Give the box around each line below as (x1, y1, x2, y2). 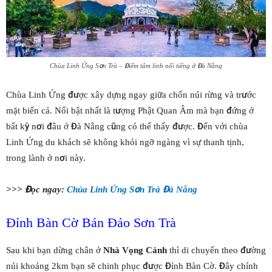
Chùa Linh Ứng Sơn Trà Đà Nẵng (67, 183, 197, 195)
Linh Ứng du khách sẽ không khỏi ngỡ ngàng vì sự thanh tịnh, (6, 136, 244, 148)
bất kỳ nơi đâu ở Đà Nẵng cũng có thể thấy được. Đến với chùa (6, 120, 248, 132)
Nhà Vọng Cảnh (103, 244, 167, 256)
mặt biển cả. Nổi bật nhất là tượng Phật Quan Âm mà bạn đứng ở (6, 104, 254, 116)
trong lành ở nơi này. (6, 152, 86, 163)
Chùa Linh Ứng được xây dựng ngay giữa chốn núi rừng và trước (6, 89, 256, 100)
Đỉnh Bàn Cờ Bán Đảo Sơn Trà (6, 214, 180, 230)
